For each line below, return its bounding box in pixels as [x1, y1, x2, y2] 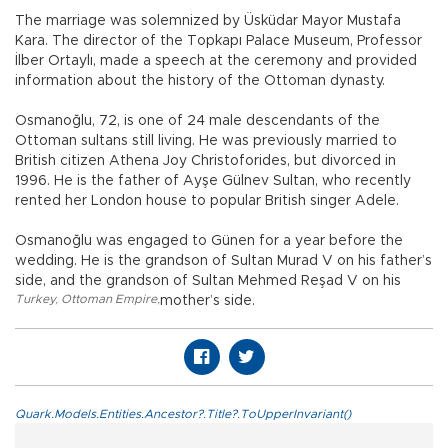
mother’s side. [160, 294, 255, 309]
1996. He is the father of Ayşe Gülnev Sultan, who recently [15, 174, 411, 189]
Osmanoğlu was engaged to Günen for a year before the [15, 234, 403, 249]
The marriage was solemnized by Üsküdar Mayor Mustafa [15, 14, 401, 29]
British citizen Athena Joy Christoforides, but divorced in [15, 154, 396, 169]
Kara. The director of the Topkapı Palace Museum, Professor [15, 34, 422, 49]
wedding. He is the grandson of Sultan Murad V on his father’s [15, 254, 432, 269]
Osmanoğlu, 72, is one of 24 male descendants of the [15, 114, 380, 129]
